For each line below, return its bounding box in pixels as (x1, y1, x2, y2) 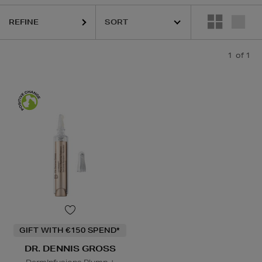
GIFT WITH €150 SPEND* (19, 225, 120, 236)
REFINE (9, 17, 39, 27)
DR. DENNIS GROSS (24, 243, 116, 254)
